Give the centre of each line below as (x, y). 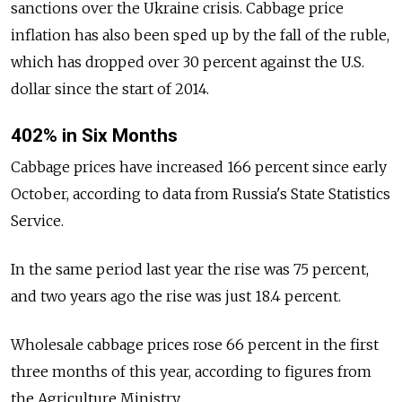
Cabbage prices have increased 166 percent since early (199, 167)
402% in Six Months (94, 135)
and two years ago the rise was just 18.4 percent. (176, 297)
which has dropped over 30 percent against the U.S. (188, 61)
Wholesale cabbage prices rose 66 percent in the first (195, 345)
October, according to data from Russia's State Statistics (201, 194)
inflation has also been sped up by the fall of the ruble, (200, 35)
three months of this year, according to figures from (191, 372)
